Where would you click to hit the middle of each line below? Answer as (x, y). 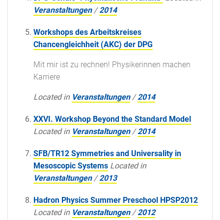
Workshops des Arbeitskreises (87, 32)
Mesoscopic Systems (71, 165)
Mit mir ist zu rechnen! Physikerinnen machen (112, 64)
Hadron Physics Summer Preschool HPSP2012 (116, 200)
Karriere (47, 77)
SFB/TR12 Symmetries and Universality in (107, 153)
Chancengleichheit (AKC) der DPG (93, 44)
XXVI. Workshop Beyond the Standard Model (112, 119)
